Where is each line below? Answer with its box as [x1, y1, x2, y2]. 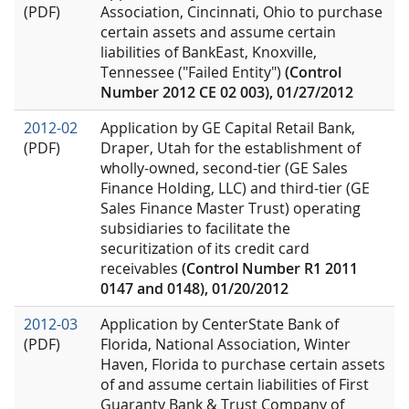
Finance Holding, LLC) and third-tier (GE [100, 178, 370, 199]
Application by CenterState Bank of [100, 314, 339, 335]
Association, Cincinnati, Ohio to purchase [100, 2, 383, 23]
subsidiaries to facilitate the [100, 218, 290, 239]
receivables [100, 258, 182, 279]
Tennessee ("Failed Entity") [100, 62, 285, 83]
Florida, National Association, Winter [100, 334, 351, 355]
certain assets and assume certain [100, 22, 336, 43]
